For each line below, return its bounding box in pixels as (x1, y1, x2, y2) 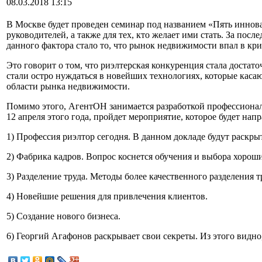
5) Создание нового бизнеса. (6, 211, 120, 221)
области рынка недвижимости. (6, 81, 130, 91)
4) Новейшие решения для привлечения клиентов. (6, 191, 208, 201)
